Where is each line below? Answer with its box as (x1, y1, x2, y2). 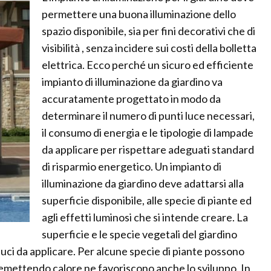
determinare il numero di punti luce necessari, (42, 109, 255, 123)
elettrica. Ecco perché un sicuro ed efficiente (42, 58, 253, 72)
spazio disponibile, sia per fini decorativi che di (42, 24, 255, 38)
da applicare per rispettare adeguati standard (42, 143, 254, 157)
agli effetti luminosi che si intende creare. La (42, 211, 248, 224)
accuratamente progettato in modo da (42, 92, 221, 106)
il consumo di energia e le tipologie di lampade (42, 126, 253, 140)
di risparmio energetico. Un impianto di (42, 160, 221, 174)
